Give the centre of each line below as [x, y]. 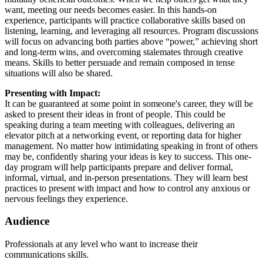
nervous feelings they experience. [66, 198]
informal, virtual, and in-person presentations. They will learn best [126, 177]
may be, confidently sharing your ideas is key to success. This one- [128, 156]
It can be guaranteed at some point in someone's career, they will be [129, 103]
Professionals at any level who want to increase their [101, 244]
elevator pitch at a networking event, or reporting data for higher [123, 135]
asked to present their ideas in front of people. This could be [115, 114]
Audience [27, 221]
